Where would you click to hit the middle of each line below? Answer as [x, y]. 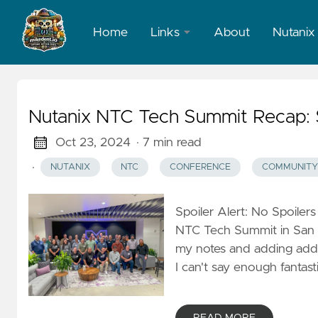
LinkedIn [175, 66]
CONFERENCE [200, 168]
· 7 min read [169, 143]
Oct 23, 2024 [93, 143]
